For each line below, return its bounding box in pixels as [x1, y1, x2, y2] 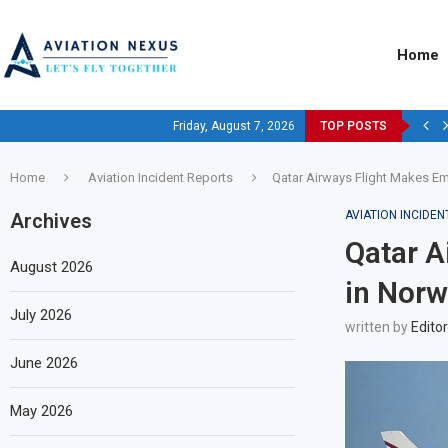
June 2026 [10, 354, 78, 372]
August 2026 [10, 258, 93, 276]
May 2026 [10, 402, 73, 420]
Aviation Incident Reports [88, 170, 233, 185]
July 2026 [10, 306, 72, 324]
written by [344, 319, 411, 335]
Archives [10, 209, 92, 233]
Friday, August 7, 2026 [173, 119, 295, 133]
